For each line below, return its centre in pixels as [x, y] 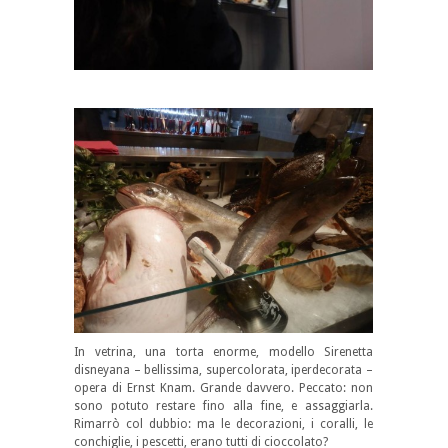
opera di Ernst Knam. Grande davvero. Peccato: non [223, 387]
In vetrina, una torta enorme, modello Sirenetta [223, 351]
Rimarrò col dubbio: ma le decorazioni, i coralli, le [223, 423]
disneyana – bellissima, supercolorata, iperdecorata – [223, 369]
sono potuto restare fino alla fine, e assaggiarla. [223, 405]
